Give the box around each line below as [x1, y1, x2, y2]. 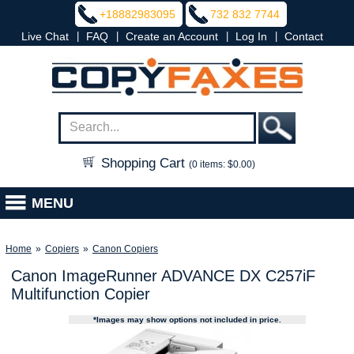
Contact [284, 30, 323, 43]
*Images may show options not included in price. [93, 315, 282, 324]
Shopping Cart [97, 156, 189, 171]
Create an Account [126, 30, 218, 43]
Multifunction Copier [10, 285, 150, 303]
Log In [235, 30, 267, 43]
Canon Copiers [92, 243, 158, 254]
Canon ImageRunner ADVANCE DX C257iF [10, 267, 315, 284]
